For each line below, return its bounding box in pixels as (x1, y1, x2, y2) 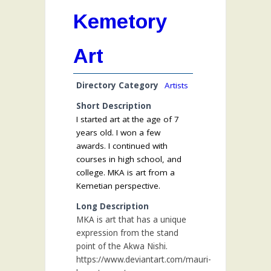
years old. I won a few (76, 127, 160, 139)
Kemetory (73, 10, 167, 33)
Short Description (76, 100, 151, 112)
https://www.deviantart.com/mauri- (76, 254, 211, 266)
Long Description (76, 201, 149, 212)
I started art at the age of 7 (76, 114, 179, 125)
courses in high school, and (76, 154, 181, 165)
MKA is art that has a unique (76, 214, 186, 226)
